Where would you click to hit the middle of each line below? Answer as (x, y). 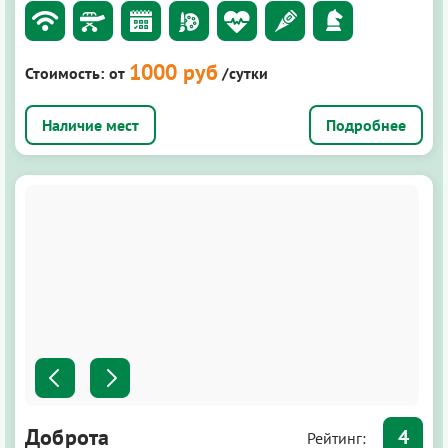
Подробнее (366, 124)
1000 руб (173, 71)
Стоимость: (64, 72)
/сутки (245, 72)
